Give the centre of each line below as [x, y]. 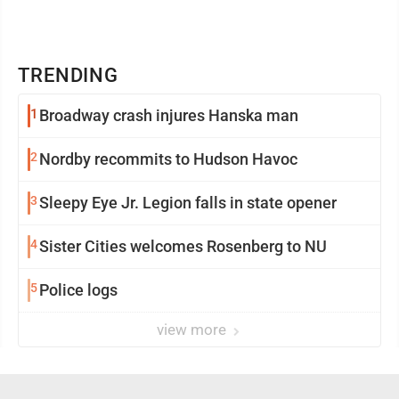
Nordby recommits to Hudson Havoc [168, 159]
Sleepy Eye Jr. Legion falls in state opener [188, 203]
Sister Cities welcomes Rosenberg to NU [183, 246]
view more [193, 330]
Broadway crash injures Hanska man [169, 115]
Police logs [78, 290]
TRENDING [69, 75]
